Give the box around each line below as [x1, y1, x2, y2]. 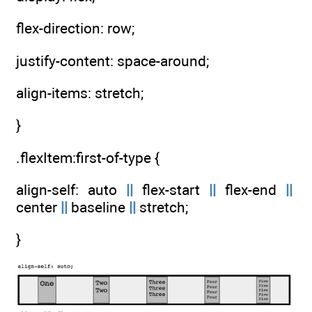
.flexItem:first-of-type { [16, 148, 159, 166]
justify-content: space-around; [16, 52, 209, 70]
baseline [68, 198, 129, 216]
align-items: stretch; [16, 84, 143, 102]
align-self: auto [16, 180, 126, 198]
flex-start [133, 180, 209, 198]
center [16, 198, 61, 216]
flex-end [216, 180, 286, 198]
